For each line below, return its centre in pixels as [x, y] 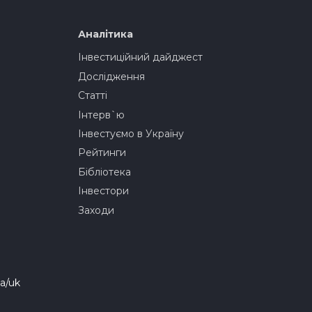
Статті [93, 96]
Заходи [96, 210]
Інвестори [104, 191]
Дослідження [112, 76]
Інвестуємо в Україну [131, 133]
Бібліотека [105, 172]
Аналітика [106, 34]
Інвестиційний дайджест [141, 57]
